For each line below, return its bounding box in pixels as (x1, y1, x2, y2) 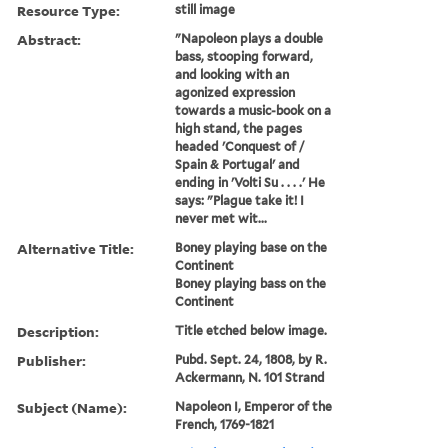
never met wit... (175, 210, 268, 226)
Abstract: (17, 29, 81, 49)
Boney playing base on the (175, 239, 328, 255)
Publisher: (17, 350, 86, 370)
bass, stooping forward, (175, 48, 314, 64)
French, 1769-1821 (175, 416, 275, 432)
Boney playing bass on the (175, 275, 327, 291)
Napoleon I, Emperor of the (175, 398, 333, 414)
